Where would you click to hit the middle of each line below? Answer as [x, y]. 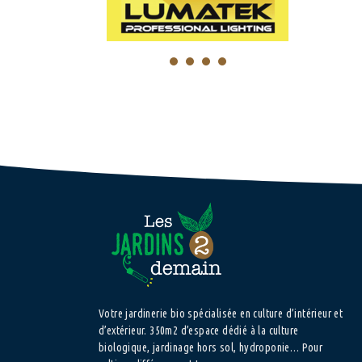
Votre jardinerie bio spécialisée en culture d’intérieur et [221, 313]
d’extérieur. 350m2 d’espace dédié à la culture [199, 330]
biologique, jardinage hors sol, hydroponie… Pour [211, 347]
